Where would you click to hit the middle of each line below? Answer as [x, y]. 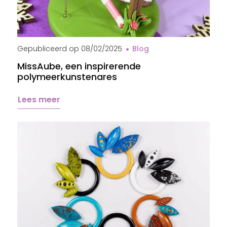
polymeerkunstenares [67, 77]
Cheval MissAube [45, 41]
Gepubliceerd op [48, 49]
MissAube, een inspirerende [79, 66]
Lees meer [39, 100]
